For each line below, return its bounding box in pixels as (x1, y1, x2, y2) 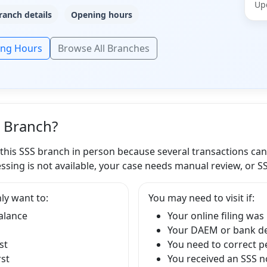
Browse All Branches (58, 41, 150, 55)
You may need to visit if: (148, 191, 254, 204)
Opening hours (71, 8, 133, 20)
